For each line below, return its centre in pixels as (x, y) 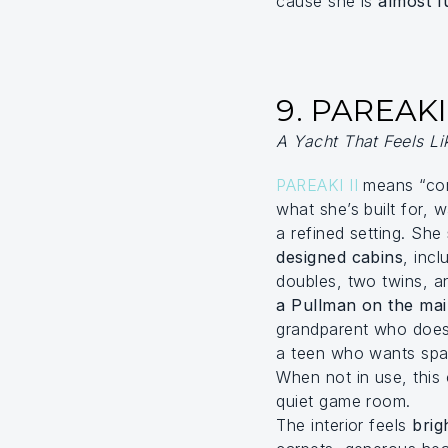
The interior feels (344, 425)
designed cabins (340, 257)
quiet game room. (343, 401)
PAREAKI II (317, 185)
